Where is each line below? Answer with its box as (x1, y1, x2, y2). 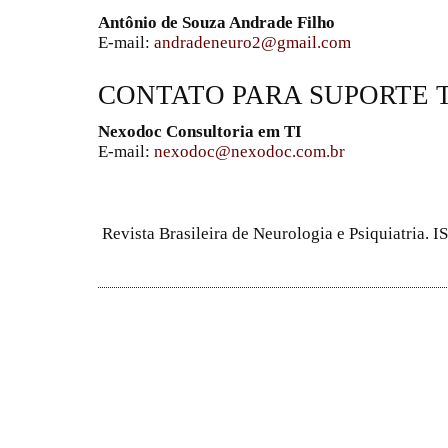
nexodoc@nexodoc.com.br (154, 141, 345, 161)
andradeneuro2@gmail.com (154, 33, 351, 53)
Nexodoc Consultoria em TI (98, 121, 302, 141)
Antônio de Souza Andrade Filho (98, 13, 335, 33)
